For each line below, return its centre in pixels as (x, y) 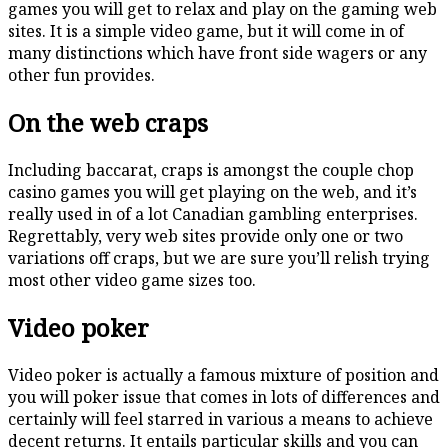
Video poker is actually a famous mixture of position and (223, 374)
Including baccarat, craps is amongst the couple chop (211, 169)
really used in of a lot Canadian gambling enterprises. (213, 213)
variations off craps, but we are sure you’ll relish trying (219, 257)
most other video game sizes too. (132, 279)
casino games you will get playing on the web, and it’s (212, 191)
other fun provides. (81, 74)
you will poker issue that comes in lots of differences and (224, 396)
